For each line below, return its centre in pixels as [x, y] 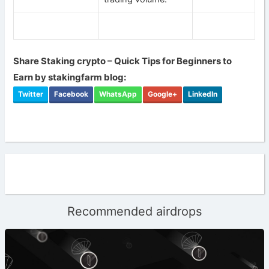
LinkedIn [203, 94]
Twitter [31, 94]
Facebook [71, 94]
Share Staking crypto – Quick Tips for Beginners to [123, 61]
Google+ [163, 94]
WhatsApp [118, 94]
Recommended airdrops [134, 211]
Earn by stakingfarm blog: [70, 77]
